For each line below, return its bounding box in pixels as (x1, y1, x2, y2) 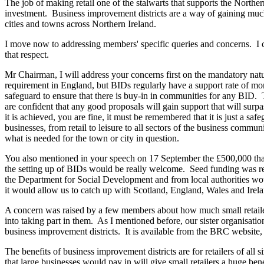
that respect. (5, 49, 51, 60)
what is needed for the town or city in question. (5, 133, 179, 144)
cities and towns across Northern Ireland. (5, 19, 156, 29)
